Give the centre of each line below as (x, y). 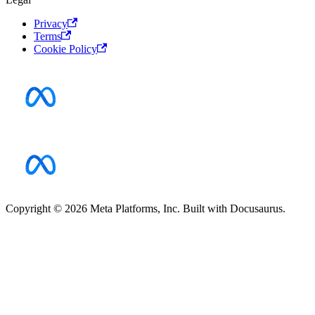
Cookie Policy (65, 49)
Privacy (51, 23)
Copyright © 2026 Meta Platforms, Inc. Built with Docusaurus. (146, 209)
